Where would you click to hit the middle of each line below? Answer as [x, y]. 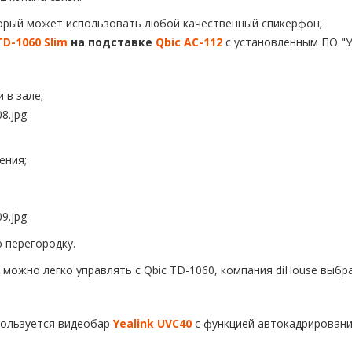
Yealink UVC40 [152, 324]
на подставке [112, 42]
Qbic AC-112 [189, 42]
